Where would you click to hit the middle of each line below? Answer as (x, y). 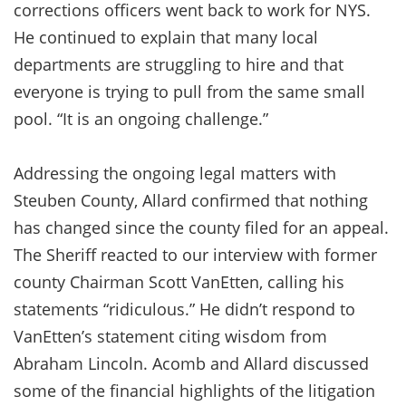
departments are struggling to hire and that (179, 64)
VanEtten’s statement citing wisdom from (170, 336)
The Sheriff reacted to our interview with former (195, 254)
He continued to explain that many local (166, 37)
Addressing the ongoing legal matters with (175, 173)
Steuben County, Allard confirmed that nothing (191, 200)
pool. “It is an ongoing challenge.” (141, 118)
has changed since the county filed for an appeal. (201, 227)
